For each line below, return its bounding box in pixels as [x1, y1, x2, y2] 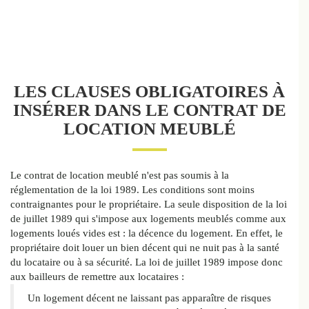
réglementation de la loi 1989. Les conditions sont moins [10, 184, 255, 196]
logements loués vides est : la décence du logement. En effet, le [10, 228, 283, 239]
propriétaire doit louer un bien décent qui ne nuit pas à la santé [10, 242, 279, 254]
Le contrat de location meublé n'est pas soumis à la [10, 170, 229, 181]
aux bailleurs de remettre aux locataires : [10, 271, 184, 283]
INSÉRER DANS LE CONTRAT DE [12, 101, 286, 120]
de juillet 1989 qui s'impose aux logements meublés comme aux [10, 213, 286, 225]
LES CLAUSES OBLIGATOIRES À [14, 82, 285, 101]
